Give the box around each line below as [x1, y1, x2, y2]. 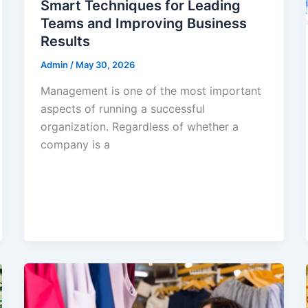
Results [40, 33, 90, 50]
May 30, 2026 [75, 59, 135, 71]
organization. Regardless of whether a [40, 119, 239, 133]
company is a [40, 137, 110, 151]
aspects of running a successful [40, 101, 205, 115]
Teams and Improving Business [40, 15, 247, 32]
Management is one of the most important [40, 83, 261, 98]
